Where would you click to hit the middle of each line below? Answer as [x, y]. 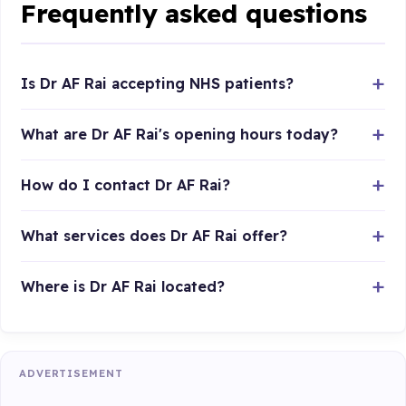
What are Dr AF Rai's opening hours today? [180, 134]
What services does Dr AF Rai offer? [155, 235]
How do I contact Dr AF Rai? [126, 184]
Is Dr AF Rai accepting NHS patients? [158, 83]
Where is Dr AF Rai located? [123, 286]
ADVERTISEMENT [71, 373]
